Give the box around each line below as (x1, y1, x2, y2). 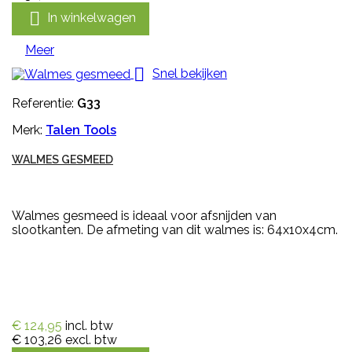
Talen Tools (46, 122, 116, 137)
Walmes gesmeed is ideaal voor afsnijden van (12, 207, 277, 223)
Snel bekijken (152, 65, 227, 81)
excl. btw (65, 332, 117, 347)
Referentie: (12, 95, 77, 111)
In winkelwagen (47, 9, 136, 25)
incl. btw (65, 317, 113, 333)
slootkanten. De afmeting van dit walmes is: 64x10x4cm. (12, 222, 338, 237)
